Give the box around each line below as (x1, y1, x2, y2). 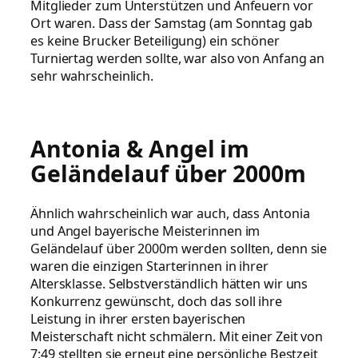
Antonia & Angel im (30, 133, 250, 164)
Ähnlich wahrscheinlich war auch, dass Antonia (30, 205, 310, 223)
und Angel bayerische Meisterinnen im (30, 222, 261, 241)
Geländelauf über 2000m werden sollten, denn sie (30, 240, 328, 258)
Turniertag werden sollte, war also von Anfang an (30, 49, 325, 67)
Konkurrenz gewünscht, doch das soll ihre (30, 292, 282, 311)
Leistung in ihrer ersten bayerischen (30, 310, 246, 328)
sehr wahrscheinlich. (30, 66, 153, 85)
